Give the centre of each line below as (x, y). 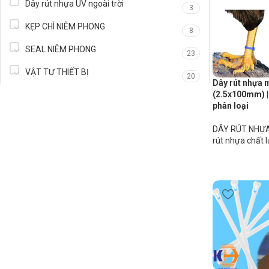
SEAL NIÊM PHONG (61, 49)
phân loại (231, 106)
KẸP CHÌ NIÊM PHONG (65, 26)
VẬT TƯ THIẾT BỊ (57, 72)
